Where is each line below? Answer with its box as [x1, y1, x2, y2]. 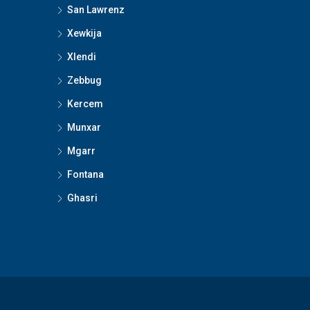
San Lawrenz [67, 3, 125, 15]
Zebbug [67, 74, 102, 86]
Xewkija [67, 27, 102, 39]
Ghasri [67, 192, 98, 203]
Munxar [67, 121, 101, 133]
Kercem [67, 98, 103, 109]
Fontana [67, 168, 104, 180]
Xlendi [67, 51, 96, 62]
